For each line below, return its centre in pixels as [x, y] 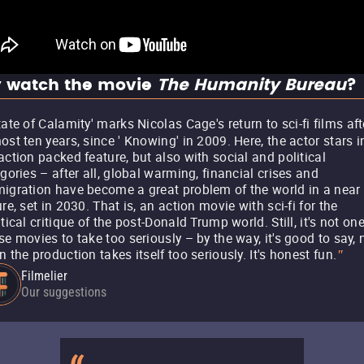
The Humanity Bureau [251, 86]
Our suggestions [64, 292]
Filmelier [44, 276]
